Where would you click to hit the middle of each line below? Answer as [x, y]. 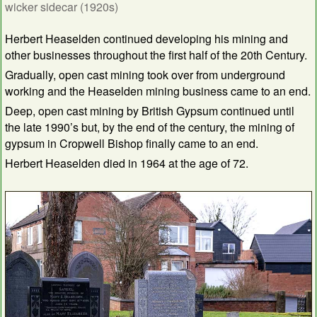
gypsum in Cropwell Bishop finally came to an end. [132, 143]
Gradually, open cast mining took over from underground [145, 74]
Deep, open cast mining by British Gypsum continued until [150, 110]
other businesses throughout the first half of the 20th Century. [156, 54]
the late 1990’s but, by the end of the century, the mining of [150, 127]
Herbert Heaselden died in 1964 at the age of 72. [127, 163]
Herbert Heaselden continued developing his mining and [146, 38]
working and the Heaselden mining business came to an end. [158, 91]
